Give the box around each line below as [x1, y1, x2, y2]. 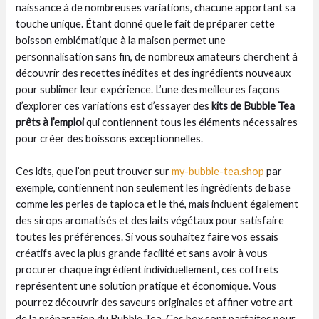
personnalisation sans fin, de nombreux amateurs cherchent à [16, 50, 298, 63]
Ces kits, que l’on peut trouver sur [16, 164, 172, 177]
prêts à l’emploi [16, 115, 85, 128]
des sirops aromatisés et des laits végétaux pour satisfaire [16, 214, 285, 226]
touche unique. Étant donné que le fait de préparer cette [16, 17, 276, 30]
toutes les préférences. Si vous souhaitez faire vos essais [16, 230, 279, 243]
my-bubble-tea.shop [172, 164, 265, 177]
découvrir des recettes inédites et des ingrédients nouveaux [16, 66, 291, 79]
